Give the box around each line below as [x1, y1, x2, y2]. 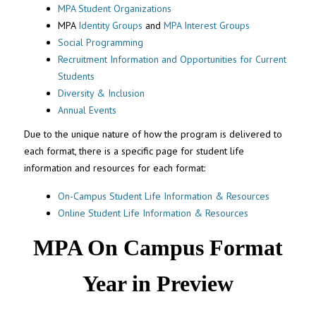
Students [57, 69, 95, 83]
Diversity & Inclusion [57, 86, 145, 99]
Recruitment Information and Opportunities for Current [57, 52, 286, 66]
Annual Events [57, 103, 116, 116]
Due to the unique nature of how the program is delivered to [24, 127, 283, 140]
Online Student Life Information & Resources [57, 206, 248, 219]
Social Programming [57, 35, 143, 49]
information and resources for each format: [24, 161, 206, 174]
